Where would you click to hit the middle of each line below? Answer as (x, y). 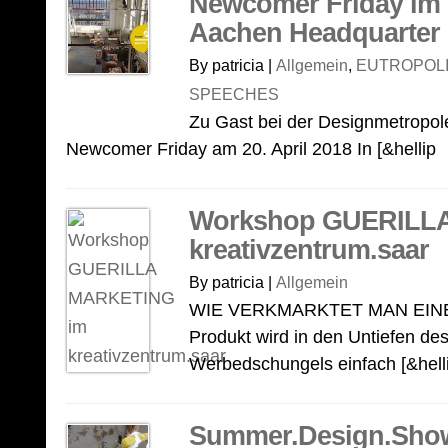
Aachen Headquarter (314, 33)
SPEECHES (234, 94)
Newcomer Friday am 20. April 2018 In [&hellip (251, 149)
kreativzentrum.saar (309, 250)
